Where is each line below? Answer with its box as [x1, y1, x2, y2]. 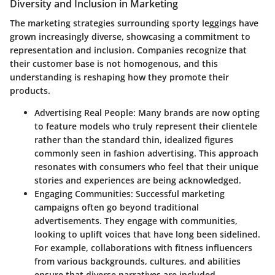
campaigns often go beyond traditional [34, 201, 199, 214]
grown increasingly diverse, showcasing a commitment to [10, 31, 250, 43]
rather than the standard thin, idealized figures [34, 134, 233, 146]
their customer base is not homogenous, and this [10, 58, 218, 70]
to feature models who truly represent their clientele [34, 120, 257, 133]
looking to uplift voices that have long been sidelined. [34, 228, 260, 241]
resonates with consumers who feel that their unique [34, 161, 258, 173]
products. [10, 85, 50, 97]
